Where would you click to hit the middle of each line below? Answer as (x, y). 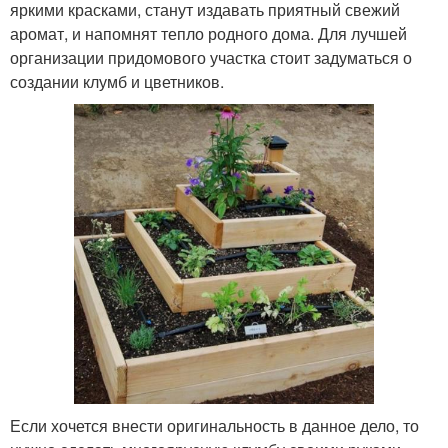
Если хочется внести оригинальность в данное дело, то (214, 425)
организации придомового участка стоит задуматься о (211, 57)
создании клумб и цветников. (117, 81)
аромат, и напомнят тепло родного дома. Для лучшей (208, 33)
